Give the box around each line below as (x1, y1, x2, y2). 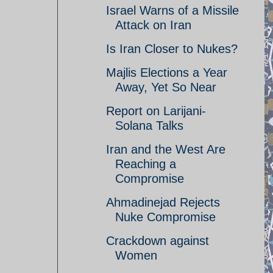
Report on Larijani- (106, 104, 206, 118)
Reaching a (115, 157, 176, 171)
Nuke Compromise (115, 210, 216, 224)
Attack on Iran (115, 18, 191, 32)
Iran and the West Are (106, 143, 225, 156)
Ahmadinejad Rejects (106, 196, 220, 209)
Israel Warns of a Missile (106, 4, 239, 17)
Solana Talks (115, 119, 183, 132)
